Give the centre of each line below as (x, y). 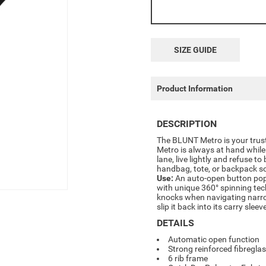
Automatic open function (214, 239)
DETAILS (175, 223)
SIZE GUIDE (195, 50)
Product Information (195, 88)
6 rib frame (188, 258)
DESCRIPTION (187, 124)
